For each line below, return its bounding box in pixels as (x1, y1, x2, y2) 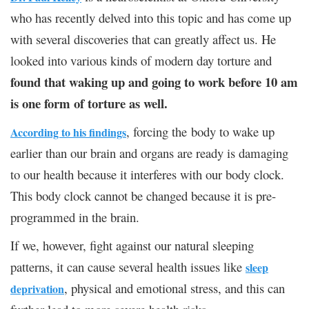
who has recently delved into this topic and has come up (10, 8, 291, 26)
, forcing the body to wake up (126, 122, 275, 140)
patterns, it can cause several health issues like (10, 257, 246, 275)
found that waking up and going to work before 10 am (10, 72, 298, 91)
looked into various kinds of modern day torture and (10, 51, 272, 69)
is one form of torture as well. (10, 93, 168, 112)
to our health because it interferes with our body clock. (10, 165, 284, 183)
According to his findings (10, 123, 126, 140)
